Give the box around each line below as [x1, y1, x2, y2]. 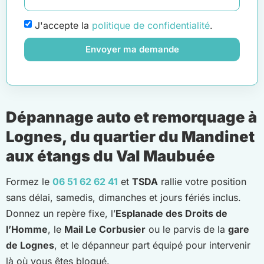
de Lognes [6, 239, 54, 252]
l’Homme [6, 223, 48, 236]
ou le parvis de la [146, 223, 228, 236]
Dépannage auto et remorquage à [6, 108, 257, 127]
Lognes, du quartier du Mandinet [6, 127, 255, 146]
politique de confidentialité [92, 19, 210, 31]
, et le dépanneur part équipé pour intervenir [54, 239, 250, 252]
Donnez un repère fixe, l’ [6, 207, 115, 220]
